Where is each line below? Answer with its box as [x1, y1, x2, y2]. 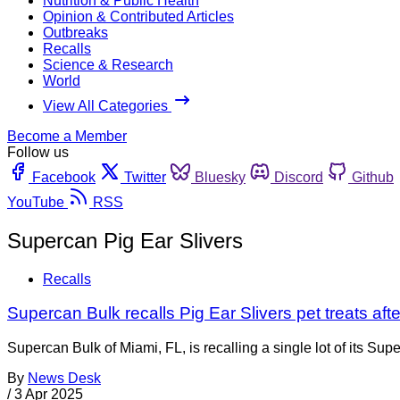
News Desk [28, 371, 101, 387]
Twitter [124, 169, 166, 185]
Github [352, 169, 394, 185]
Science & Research [43, 56, 173, 72]
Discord [274, 169, 323, 185]
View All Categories [43, 97, 171, 113]
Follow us [7, 144, 69, 160]
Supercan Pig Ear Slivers [7, 228, 243, 253]
